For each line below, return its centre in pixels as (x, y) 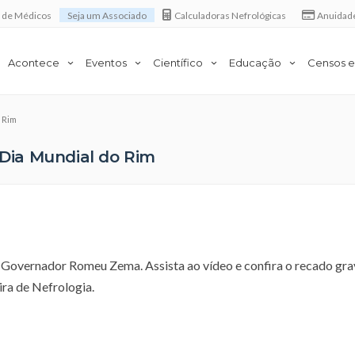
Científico (178, 62)
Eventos (106, 62)
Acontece (34, 62)
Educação (255, 62)
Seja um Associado (107, 15)
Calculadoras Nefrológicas (230, 15)
